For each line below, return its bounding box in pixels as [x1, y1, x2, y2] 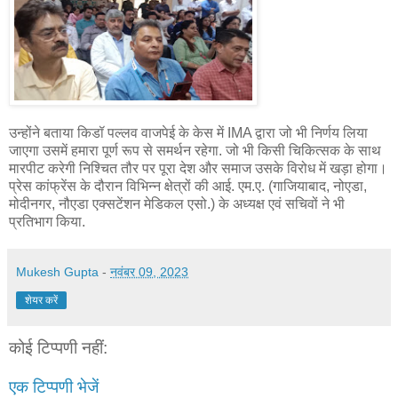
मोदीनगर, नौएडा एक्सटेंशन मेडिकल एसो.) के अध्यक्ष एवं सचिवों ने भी [9, 196, 345, 212]
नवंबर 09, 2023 [110, 265, 188, 280]
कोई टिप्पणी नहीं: [9, 338, 107, 358]
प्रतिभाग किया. [9, 214, 85, 230]
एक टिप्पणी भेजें [9, 377, 99, 396]
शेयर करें [25, 294, 58, 307]
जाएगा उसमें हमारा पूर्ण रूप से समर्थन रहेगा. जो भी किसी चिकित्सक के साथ [9, 143, 381, 159]
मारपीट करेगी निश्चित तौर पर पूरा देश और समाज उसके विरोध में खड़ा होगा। [9, 161, 387, 177]
